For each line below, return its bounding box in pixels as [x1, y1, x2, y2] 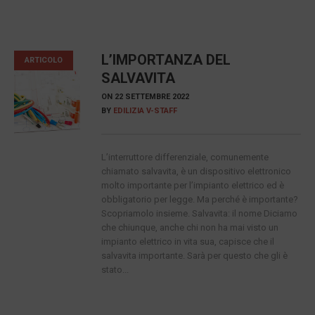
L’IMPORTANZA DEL [101, 51, 231, 68]
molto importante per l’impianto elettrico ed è [101, 180, 284, 191]
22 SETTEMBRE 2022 [114, 92, 189, 101]
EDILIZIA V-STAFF [112, 106, 177, 115]
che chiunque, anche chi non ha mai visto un [101, 222, 278, 233]
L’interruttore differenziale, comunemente [101, 152, 269, 162]
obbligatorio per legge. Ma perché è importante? [101, 194, 298, 205]
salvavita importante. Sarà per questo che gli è [101, 250, 288, 261]
